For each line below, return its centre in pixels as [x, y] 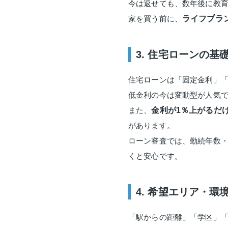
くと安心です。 [155, 156]
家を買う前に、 [155, 19]
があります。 [151, 125]
